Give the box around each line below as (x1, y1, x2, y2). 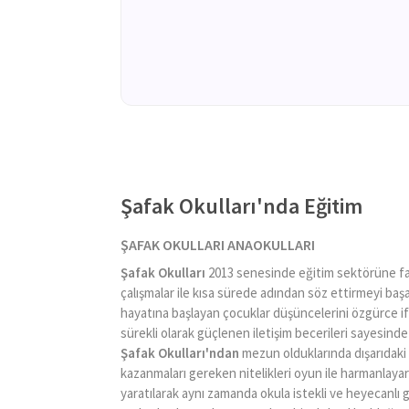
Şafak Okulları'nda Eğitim (121, 192, 362, 220)
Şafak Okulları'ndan (121, 344, 239, 362)
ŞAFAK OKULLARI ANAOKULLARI (121, 236, 315, 254)
